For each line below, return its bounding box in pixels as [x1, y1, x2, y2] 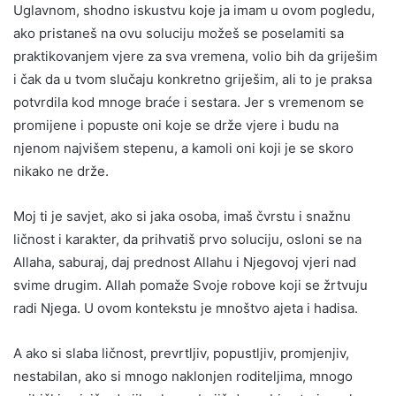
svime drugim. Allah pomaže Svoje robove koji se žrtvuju [13, 276, 368, 293]
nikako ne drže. [13, 162, 109, 179]
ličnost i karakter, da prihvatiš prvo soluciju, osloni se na [13, 230, 362, 247]
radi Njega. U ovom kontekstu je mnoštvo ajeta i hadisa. [13, 299, 358, 316]
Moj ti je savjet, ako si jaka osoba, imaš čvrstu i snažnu [13, 207, 351, 225]
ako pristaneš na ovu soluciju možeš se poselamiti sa [13, 24, 344, 42]
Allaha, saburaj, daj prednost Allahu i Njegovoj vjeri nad [13, 253, 356, 270]
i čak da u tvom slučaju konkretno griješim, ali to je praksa [13, 70, 372, 88]
